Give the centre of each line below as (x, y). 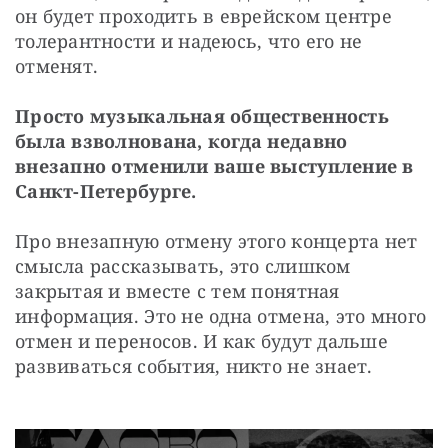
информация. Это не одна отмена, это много (221, 316)
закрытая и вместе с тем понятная (177, 291)
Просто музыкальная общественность (202, 116)
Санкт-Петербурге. (106, 191)
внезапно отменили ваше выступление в (214, 166)
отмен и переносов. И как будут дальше (201, 341)
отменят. (57, 66)
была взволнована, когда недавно (181, 141)
